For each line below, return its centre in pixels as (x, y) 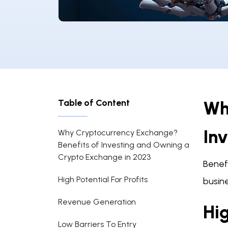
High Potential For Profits (103, 179)
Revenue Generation (97, 202)
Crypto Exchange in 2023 (104, 157)
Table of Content (94, 103)
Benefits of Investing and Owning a (124, 145)
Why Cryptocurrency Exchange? (118, 133)
